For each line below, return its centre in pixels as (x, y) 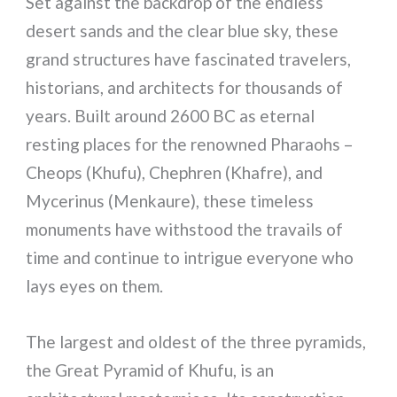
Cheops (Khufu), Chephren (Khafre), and (175, 173)
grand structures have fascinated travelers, (189, 59)
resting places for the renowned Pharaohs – (190, 144)
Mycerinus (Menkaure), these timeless (170, 201)
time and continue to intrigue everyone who (190, 258)
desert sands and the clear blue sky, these (183, 31)
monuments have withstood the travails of (185, 230)
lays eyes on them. (95, 286)
